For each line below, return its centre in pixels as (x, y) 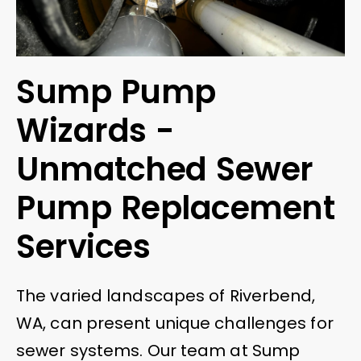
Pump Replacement (175, 207)
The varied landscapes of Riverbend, (166, 295)
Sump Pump (116, 91)
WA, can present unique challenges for (175, 323)
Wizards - (95, 130)
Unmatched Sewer (165, 169)
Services (83, 246)
